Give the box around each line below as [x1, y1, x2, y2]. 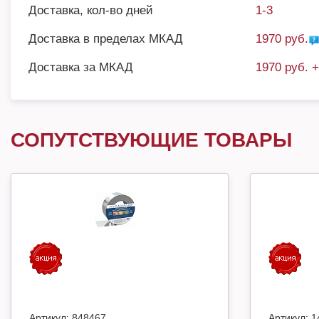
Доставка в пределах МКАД [28, 32, 183, 46]
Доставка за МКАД [28, 61, 133, 74]
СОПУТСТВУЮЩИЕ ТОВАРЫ [11, 129, 292, 151]
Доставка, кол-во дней [28, 4, 153, 17]
